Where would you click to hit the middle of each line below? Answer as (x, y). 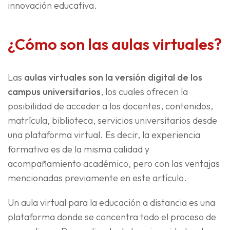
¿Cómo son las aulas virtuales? (115, 44)
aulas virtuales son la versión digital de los (113, 78)
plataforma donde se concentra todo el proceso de (112, 217)
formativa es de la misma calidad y (79, 149)
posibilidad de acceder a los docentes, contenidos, (110, 106)
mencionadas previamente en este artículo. (97, 178)
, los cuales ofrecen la (144, 92)
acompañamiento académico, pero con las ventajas (114, 164)
